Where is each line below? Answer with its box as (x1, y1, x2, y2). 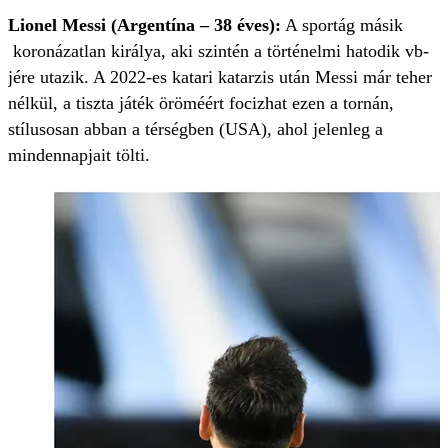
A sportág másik (281, 14, 403, 35)
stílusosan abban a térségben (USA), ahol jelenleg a (8, 118, 383, 139)
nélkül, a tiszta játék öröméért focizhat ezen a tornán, (8, 92, 394, 113)
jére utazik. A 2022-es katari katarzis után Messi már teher (8, 66, 432, 87)
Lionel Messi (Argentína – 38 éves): (8, 14, 281, 35)
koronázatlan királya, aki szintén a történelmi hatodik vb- (8, 40, 429, 61)
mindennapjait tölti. (8, 144, 150, 165)
